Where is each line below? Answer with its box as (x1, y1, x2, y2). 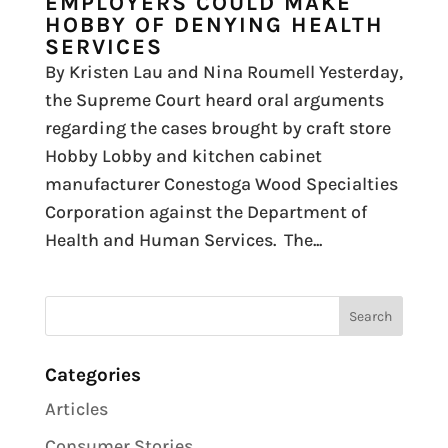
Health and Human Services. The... (44, 229, 322, 251)
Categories (44, 364, 141, 386)
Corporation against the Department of (44, 201, 367, 223)
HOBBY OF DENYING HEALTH (44, 12, 384, 38)
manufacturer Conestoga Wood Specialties (44, 173, 398, 195)
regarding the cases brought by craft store (44, 117, 391, 139)
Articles (44, 398, 108, 420)
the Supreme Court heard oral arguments (44, 89, 384, 111)
